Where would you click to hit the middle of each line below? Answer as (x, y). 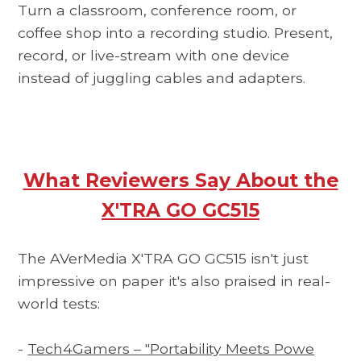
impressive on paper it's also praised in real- (174, 280)
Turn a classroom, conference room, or (158, 10)
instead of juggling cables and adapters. (162, 78)
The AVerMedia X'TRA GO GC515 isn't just (164, 258)
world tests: (59, 303)
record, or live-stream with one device (154, 56)
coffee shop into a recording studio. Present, (176, 33)
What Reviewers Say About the (180, 180)
